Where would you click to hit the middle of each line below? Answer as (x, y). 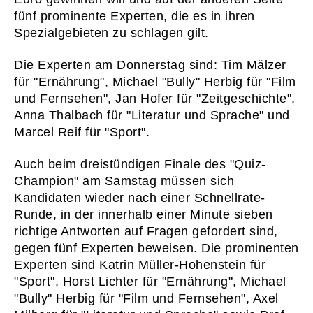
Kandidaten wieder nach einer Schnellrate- (140, 198)
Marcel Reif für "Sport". (82, 132)
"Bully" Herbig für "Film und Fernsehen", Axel (146, 298)
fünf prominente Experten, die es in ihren (134, 16)
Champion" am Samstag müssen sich (124, 181)
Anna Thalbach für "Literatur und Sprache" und (152, 115)
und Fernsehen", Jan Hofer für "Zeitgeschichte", (155, 99)
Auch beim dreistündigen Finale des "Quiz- (140, 164)
